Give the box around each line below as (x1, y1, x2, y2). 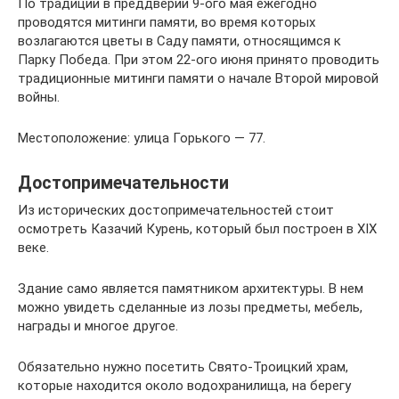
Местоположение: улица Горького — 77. (18, 129, 265, 146)
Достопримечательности (18, 173, 229, 193)
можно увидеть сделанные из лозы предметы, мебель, (18, 298, 362, 315)
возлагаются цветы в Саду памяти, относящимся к (18, 32, 341, 49)
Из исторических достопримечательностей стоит (18, 201, 334, 218)
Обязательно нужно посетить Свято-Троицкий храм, (18, 358, 348, 375)
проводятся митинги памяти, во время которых (18, 13, 315, 30)
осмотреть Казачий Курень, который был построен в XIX (18, 220, 377, 237)
